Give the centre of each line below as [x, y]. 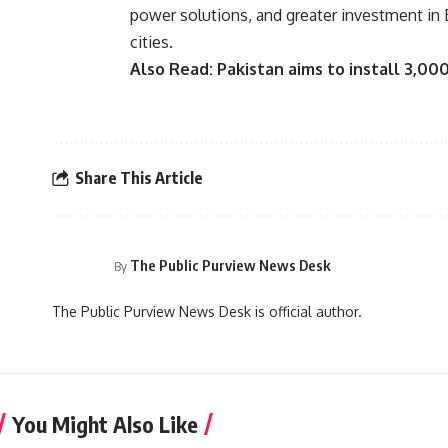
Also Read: [173, 68]
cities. [151, 41]
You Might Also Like [105, 423]
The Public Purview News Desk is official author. [207, 311]
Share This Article [139, 178]
